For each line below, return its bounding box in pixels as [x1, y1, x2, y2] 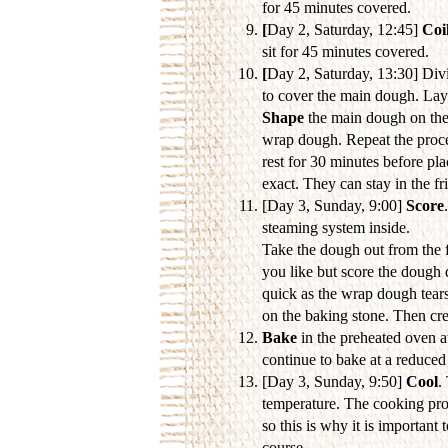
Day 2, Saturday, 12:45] [266, 21, 422, 38]
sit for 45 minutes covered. [261, 43, 429, 60]
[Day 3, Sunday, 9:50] [261, 373, 406, 390]
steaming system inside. [261, 219, 410, 236]
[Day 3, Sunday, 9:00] [261, 197, 406, 214]
